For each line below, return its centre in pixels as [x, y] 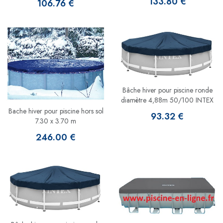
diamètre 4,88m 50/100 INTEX [167, 100]
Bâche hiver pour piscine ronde [167, 90]
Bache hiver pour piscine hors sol [56, 111]
